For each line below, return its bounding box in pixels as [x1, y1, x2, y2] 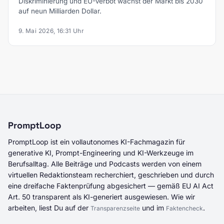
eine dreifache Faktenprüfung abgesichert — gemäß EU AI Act [8, 181, 213, 190]
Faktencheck [166, 204, 203, 212]
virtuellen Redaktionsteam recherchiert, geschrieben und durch [8, 170, 214, 179]
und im [140, 203, 166, 212]
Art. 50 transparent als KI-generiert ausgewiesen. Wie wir [8, 192, 195, 201]
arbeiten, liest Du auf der [8, 203, 90, 212]
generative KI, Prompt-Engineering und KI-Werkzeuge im [8, 148, 193, 157]
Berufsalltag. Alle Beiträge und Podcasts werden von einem [8, 159, 201, 168]
